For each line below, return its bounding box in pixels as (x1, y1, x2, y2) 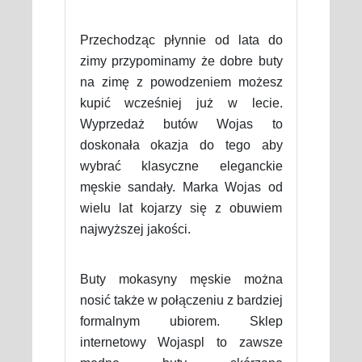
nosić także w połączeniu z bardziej (79, 293, 283, 307)
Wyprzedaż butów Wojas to (79, 116, 283, 131)
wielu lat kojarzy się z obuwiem (79, 200, 283, 215)
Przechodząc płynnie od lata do (79, 32, 283, 47)
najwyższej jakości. (79, 221, 191, 236)
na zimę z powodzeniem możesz (79, 74, 283, 89)
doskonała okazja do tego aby (79, 137, 283, 152)
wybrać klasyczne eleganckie (79, 158, 283, 173)
